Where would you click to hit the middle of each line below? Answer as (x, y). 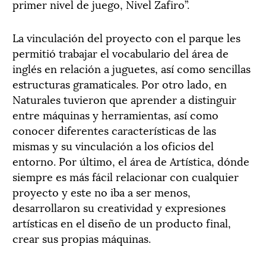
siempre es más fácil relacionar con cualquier (126, 176)
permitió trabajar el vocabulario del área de (121, 52)
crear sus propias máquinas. (82, 237)
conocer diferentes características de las (114, 129)
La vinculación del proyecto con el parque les (126, 37)
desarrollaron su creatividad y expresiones (119, 207)
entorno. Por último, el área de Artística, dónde (131, 160)
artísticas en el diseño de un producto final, (122, 222)
